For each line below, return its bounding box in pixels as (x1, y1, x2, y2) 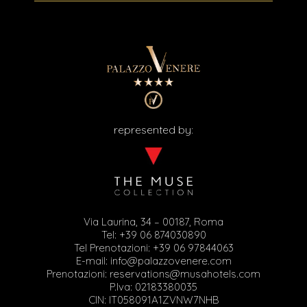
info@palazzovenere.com (110, 254, 232, 268)
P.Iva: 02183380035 (110, 280, 197, 294)
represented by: (114, 123, 193, 137)
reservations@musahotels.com (110, 267, 260, 281)
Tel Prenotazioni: (73, 241, 153, 255)
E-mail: (75, 254, 110, 268)
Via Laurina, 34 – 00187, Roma (84, 215, 223, 229)
